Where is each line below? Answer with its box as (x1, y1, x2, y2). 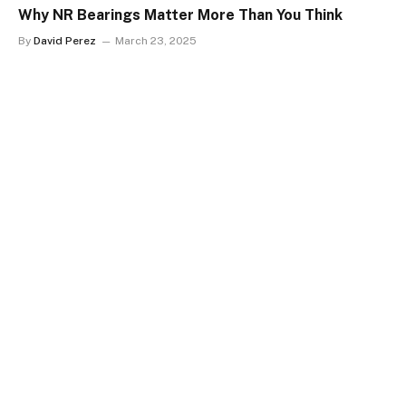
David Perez (34, 34, 96, 47)
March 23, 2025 (115, 34, 197, 47)
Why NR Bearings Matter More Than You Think (18, 6, 343, 24)
